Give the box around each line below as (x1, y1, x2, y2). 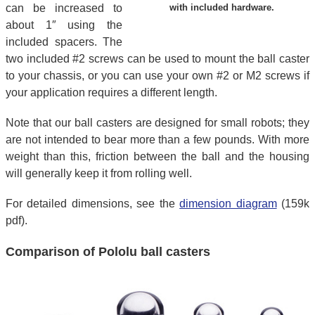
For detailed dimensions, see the (6, 198, 180, 210)
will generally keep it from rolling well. (6, 167, 192, 180)
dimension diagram (179, 198, 277, 210)
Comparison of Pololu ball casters (6, 244, 210, 259)
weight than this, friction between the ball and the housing (6, 150, 309, 163)
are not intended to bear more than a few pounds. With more (6, 134, 309, 146)
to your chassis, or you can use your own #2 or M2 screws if (6, 70, 309, 82)
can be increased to (6, 2, 122, 15)
